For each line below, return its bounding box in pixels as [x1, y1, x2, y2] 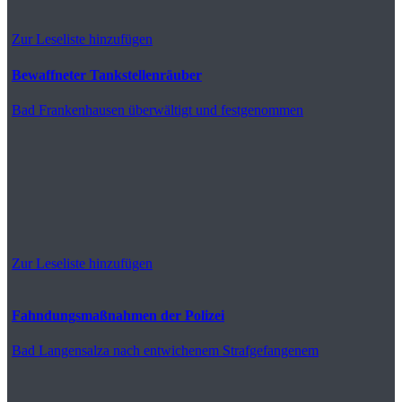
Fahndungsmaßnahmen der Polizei [12, 307, 224, 323]
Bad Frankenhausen [12, 101, 125, 118]
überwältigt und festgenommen [125, 101, 303, 118]
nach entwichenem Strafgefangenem [109, 342, 319, 358]
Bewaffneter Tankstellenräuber [12, 66, 202, 83]
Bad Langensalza [12, 342, 109, 358]
